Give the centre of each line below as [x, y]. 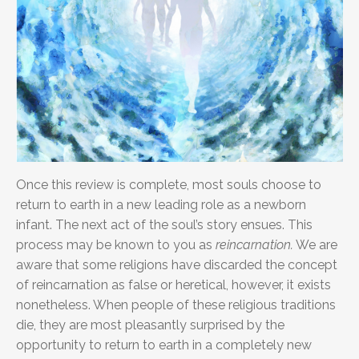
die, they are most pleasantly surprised [130, 325]
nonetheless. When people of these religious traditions [176, 305]
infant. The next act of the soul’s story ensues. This [164, 225]
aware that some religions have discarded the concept [177, 265]
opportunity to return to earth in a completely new [164, 345]
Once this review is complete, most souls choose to [169, 185]
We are [315, 245]
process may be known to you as [116, 245]
